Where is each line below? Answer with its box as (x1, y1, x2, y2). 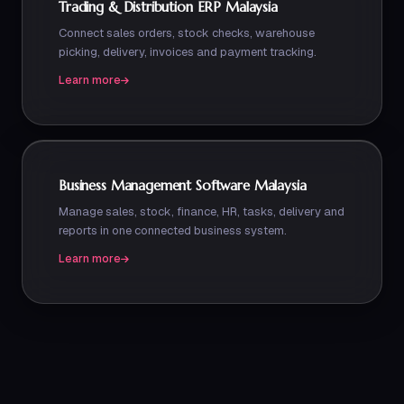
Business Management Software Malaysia (59, 177, 307, 194)
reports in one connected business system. (59, 223, 287, 238)
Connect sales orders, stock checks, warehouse (59, 25, 315, 41)
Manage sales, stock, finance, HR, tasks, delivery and (59, 204, 344, 219)
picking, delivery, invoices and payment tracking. (59, 44, 317, 60)
